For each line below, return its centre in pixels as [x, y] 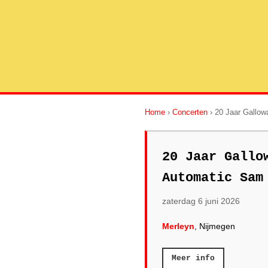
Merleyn [178, 226]
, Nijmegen [215, 226]
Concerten [190, 112]
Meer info [193, 258]
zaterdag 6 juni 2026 [201, 201]
